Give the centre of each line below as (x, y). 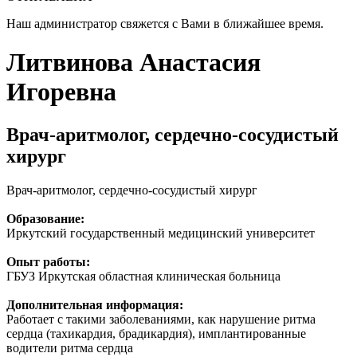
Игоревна (61, 92)
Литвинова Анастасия (133, 63)
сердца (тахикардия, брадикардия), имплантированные (156, 333)
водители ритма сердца (70, 347)
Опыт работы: (48, 261)
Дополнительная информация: (95, 304)
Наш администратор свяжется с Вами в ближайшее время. (165, 23)
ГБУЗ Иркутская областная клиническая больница (143, 276)
